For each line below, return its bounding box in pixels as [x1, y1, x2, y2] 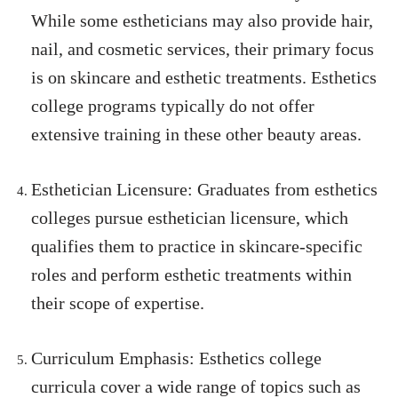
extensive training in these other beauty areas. [31, 124, 362, 145]
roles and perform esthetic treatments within [31, 265, 352, 285]
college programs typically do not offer [31, 96, 314, 116]
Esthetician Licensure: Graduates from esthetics [31, 179, 378, 200]
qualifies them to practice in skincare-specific [31, 236, 362, 257]
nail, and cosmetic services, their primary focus [31, 39, 374, 60]
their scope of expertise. [31, 293, 204, 314]
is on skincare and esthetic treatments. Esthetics [31, 68, 377, 88]
